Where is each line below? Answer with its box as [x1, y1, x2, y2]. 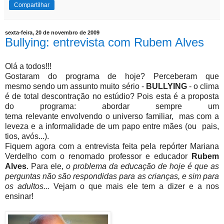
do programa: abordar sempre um [5, 101, 219, 110]
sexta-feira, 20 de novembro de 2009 [5, 29, 99, 35]
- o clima [186, 81, 219, 90]
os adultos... [5, 181, 49, 190]
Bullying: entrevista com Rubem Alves [5, 35, 204, 49]
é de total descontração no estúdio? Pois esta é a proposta [5, 91, 219, 100]
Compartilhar [14, 1, 49, 8]
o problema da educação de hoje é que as [66, 161, 219, 170]
